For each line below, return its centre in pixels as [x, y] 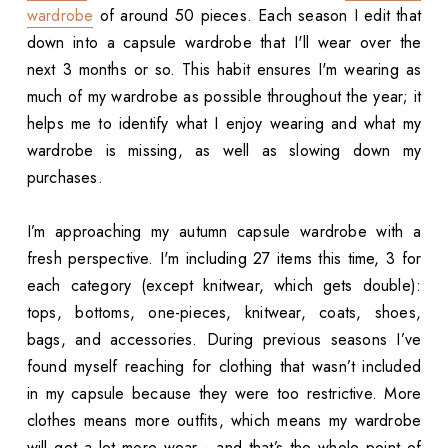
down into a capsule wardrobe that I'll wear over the [224, 43]
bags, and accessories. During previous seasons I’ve [224, 340]
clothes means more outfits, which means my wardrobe [224, 421]
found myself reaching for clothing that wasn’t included [224, 367]
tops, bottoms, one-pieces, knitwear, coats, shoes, [224, 313]
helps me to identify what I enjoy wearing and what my [224, 124]
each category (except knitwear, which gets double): [224, 286]
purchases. [64, 178]
